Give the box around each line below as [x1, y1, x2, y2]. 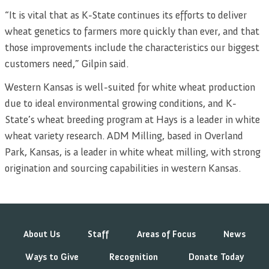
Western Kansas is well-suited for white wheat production [5, 80, 255, 94]
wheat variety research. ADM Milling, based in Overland [5, 129, 243, 143]
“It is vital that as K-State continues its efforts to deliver [5, 8, 247, 22]
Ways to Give [25, 252, 79, 263]
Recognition [109, 252, 158, 263]
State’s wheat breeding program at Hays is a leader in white [5, 113, 260, 127]
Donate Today [189, 252, 244, 263]
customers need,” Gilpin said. [5, 56, 128, 70]
